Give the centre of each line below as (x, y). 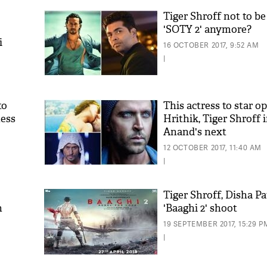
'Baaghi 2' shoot (200, 208)
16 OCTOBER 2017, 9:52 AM (211, 45)
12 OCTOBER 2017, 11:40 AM (212, 148)
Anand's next (195, 132)
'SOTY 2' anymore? (207, 30)
